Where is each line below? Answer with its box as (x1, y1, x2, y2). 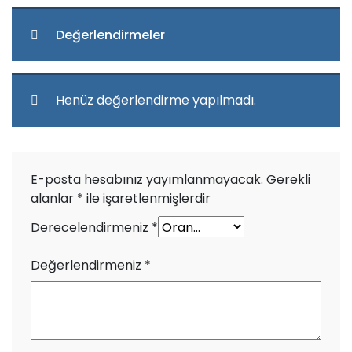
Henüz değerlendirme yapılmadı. (56, 91, 256, 110)
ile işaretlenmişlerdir (83, 189, 211, 208)
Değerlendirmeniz (31, 256, 145, 275)
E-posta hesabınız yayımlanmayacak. (31, 170, 263, 189)
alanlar (31, 189, 77, 208)
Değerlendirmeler (56, 25, 165, 44)
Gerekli (266, 170, 310, 189)
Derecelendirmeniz (31, 218, 152, 237)
